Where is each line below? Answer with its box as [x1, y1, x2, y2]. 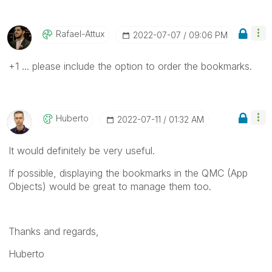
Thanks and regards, [8, 225, 99, 238]
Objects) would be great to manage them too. [8, 180, 211, 193]
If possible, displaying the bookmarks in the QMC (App [8, 167, 248, 180]
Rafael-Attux [56, 29, 104, 39]
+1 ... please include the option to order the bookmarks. [8, 60, 252, 73]
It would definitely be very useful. [8, 144, 155, 157]
